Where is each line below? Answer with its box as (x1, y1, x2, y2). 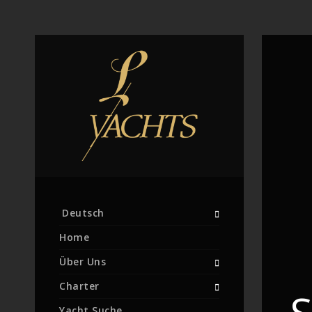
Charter (59, 279, 100, 292)
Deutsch (62, 206, 104, 219)
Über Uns (59, 255, 106, 268)
